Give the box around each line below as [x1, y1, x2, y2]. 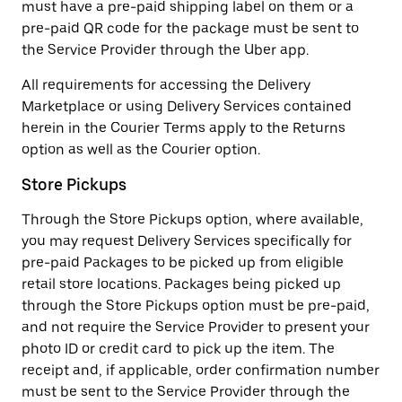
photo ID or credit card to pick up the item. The [22, 340, 335, 357]
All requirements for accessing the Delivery [22, 76, 310, 93]
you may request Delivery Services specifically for [22, 232, 352, 249]
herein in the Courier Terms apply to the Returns [22, 119, 345, 136]
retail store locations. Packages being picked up [22, 275, 341, 293]
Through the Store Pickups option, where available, [22, 211, 363, 228]
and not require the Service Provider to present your [22, 319, 370, 336]
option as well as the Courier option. [22, 141, 260, 158]
